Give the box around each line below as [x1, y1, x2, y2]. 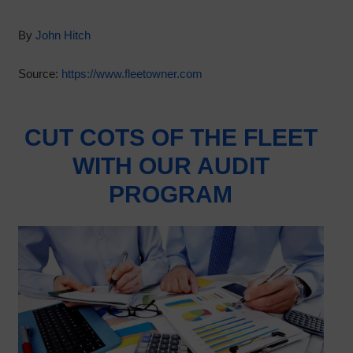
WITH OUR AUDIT [72, 152, 269, 179]
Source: [17, 66, 61, 80]
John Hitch [35, 28, 91, 43]
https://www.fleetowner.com [61, 66, 203, 80]
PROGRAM [109, 180, 232, 207]
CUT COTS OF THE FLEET [24, 124, 318, 150]
